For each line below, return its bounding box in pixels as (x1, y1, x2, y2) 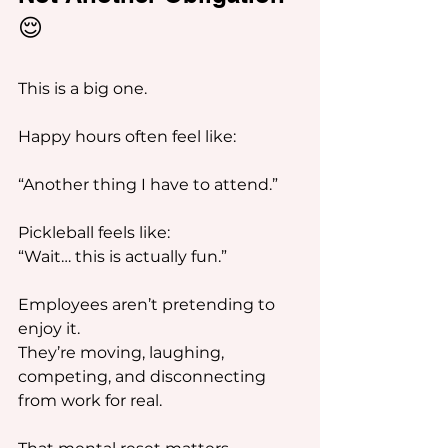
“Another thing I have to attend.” (18, 175, 278, 194)
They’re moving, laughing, (18, 343, 228, 362)
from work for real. (18, 391, 162, 410)
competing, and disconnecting (18, 367, 270, 386)
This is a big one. (18, 79, 147, 98)
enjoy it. (18, 319, 80, 338)
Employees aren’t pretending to (18, 295, 279, 314)
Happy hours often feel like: (18, 127, 236, 146)
